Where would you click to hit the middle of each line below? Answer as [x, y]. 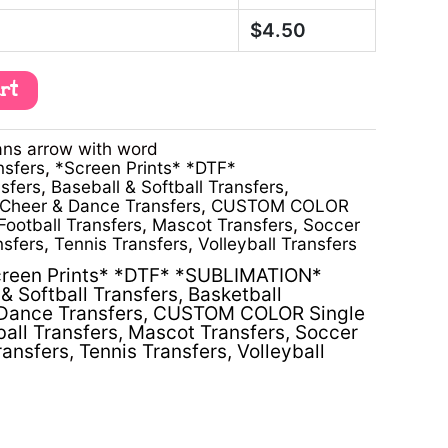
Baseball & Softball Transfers [167, 186]
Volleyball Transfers [277, 243]
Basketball [235, 295]
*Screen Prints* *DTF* [145, 167]
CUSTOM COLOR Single [259, 314]
